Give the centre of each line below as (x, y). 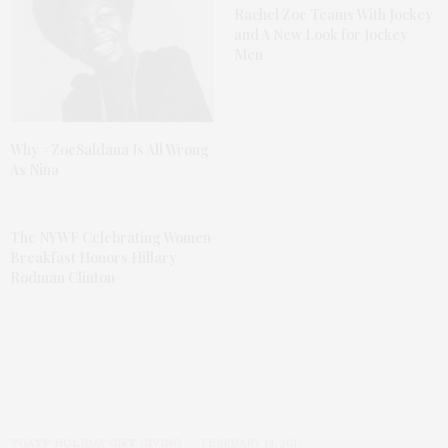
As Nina (34, 170)
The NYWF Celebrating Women (110, 238)
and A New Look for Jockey (321, 34)
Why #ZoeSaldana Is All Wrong (109, 150)
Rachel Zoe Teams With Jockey (333, 14)
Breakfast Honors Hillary (93, 258)
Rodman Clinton (62, 278)
